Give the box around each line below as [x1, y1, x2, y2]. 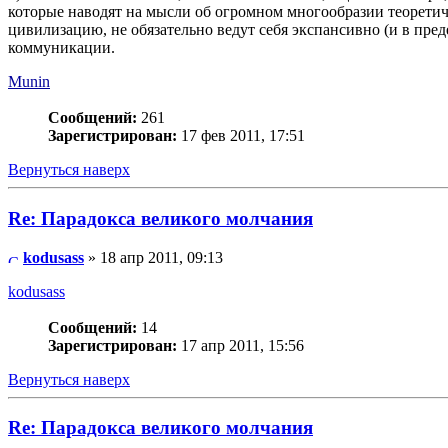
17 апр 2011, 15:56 [177, 336, 304, 354]
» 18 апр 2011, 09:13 [84, 248, 223, 266]
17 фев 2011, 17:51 [177, 127, 305, 145]
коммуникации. [8, 39, 115, 57]
